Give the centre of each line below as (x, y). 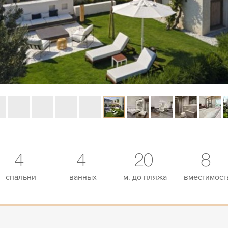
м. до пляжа (145, 177)
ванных (83, 177)
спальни (21, 177)
